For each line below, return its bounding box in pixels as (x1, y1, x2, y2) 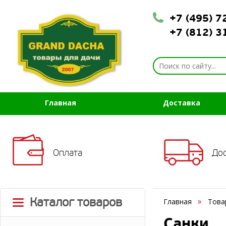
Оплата (53, 148, 82, 158)
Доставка (163, 98, 200, 107)
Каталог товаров (30, 195, 122, 210)
